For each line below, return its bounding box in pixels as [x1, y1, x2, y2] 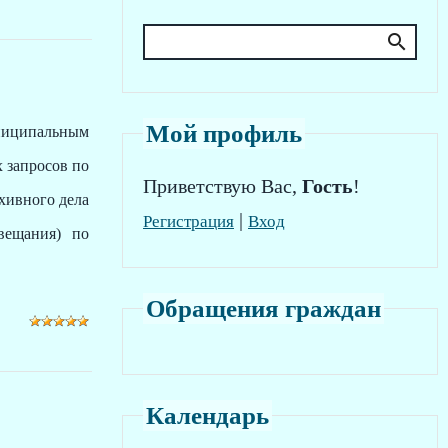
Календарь [146, 402, 269, 429]
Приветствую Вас [143, 175, 292, 197]
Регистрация [143, 212, 234, 231]
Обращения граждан [146, 295, 381, 322]
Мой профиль [146, 120, 302, 147]
